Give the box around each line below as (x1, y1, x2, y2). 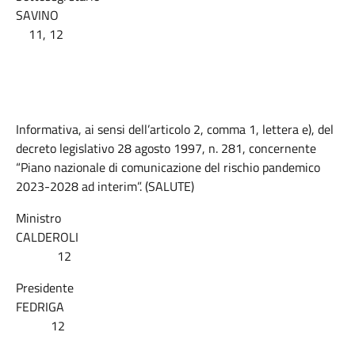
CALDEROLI (16, 227, 338, 246)
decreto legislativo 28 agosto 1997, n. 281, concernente (16, 139, 316, 158)
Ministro (16, 208, 61, 227)
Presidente (16, 278, 74, 297)
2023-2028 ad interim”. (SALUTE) (16, 177, 194, 196)
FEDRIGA (16, 297, 337, 316)
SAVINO (16, 6, 338, 25)
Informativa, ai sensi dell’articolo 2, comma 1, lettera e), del (16, 120, 334, 139)
